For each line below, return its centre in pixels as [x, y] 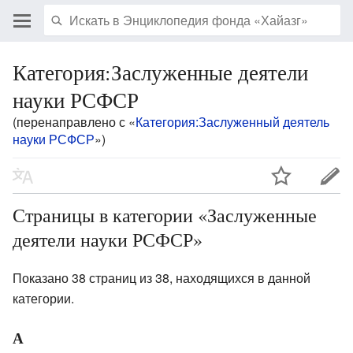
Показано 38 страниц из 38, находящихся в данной [162, 277]
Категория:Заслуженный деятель [232, 122]
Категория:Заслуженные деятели [160, 72]
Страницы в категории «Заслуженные [165, 215]
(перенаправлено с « [74, 122]
